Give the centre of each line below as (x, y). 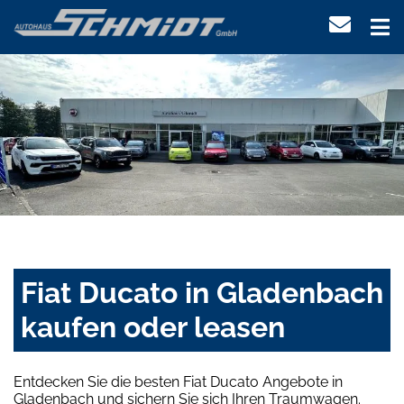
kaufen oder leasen (153, 327)
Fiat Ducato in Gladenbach (202, 293)
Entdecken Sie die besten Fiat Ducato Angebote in (178, 382)
